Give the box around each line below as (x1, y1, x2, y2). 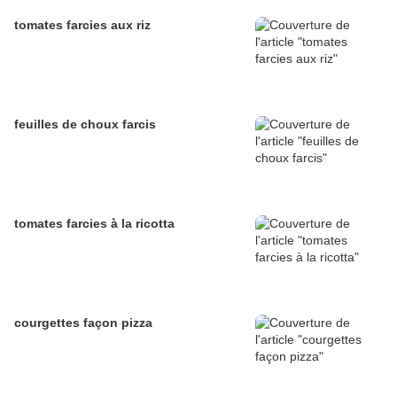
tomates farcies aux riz (14, 18, 151, 33)
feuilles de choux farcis (14, 117, 156, 132)
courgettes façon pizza (14, 315, 152, 331)
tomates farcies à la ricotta (14, 216, 175, 231)
